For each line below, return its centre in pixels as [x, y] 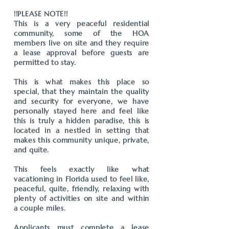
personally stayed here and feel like [82, 111]
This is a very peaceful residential [82, 24]
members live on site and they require [82, 43]
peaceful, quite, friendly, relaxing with [82, 189]
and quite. [31, 150]
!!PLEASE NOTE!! [41, 14]
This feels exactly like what [82, 169]
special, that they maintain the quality [82, 91]
